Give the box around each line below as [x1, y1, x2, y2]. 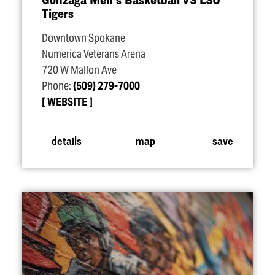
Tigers [42, 6, 74, 20]
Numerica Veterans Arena [42, 47, 145, 61]
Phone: [42, 79, 73, 93]
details [51, 133, 82, 147]
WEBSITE [47, 95, 87, 109]
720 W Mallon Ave [42, 63, 117, 77]
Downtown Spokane [42, 31, 125, 45]
